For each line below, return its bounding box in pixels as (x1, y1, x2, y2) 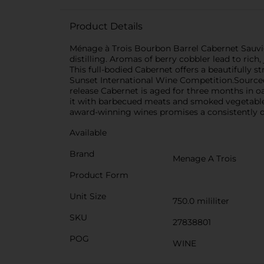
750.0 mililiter (173, 196, 229, 206)
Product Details (70, 21, 143, 32)
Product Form (70, 170, 128, 180)
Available (70, 127, 107, 138)
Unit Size (70, 191, 106, 202)
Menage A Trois (173, 153, 236, 164)
